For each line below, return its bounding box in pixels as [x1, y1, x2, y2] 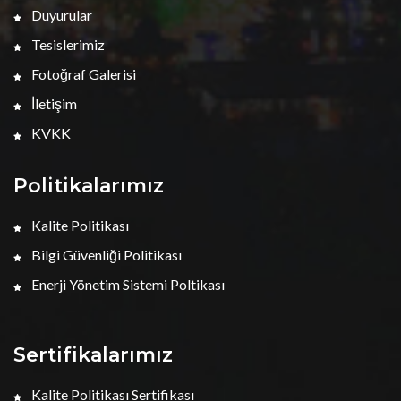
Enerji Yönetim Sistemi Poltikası [29, 276, 225, 293]
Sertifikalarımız [13, 343, 173, 367]
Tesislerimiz [29, 36, 105, 53]
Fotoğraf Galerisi [29, 65, 136, 82]
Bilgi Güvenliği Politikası [29, 246, 182, 263]
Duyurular [29, 6, 92, 23]
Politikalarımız [13, 174, 164, 198]
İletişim [29, 95, 77, 112]
